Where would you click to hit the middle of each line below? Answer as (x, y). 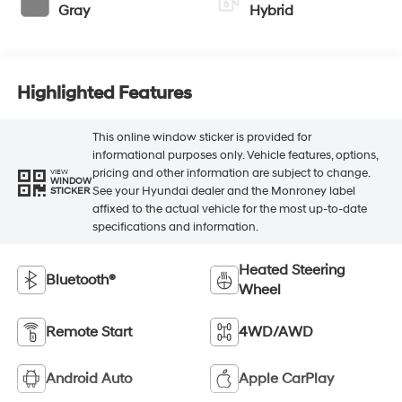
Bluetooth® (80, 280)
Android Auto (88, 379)
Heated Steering (292, 271)
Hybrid (271, 11)
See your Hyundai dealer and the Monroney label (223, 191)
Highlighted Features (104, 93)
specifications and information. (175, 227)
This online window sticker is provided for (201, 137)
